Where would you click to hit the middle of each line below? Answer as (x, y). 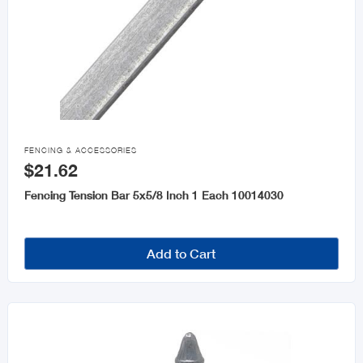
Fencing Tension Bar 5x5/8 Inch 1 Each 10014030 (154, 195)
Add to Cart (181, 254)
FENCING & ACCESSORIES (80, 151)
